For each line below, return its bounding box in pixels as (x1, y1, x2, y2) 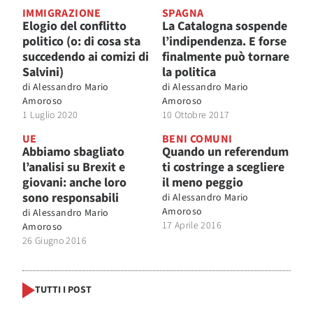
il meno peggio (162, 173, 243, 191)
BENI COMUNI (162, 131, 233, 147)
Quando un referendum (162, 143, 289, 161)
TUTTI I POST (35, 283, 92, 298)
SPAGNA (162, 5, 204, 21)
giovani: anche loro (22, 173, 126, 191)
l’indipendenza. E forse (162, 32, 286, 50)
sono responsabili (22, 189, 119, 207)
